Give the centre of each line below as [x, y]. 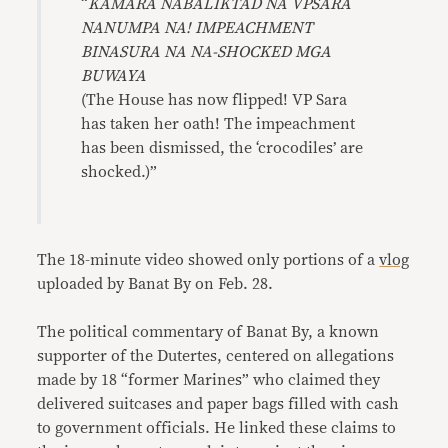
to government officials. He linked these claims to [217, 428]
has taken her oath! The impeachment [218, 124]
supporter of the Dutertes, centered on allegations [216, 356]
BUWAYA [114, 76]
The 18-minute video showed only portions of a [208, 260]
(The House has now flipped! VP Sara [214, 100]
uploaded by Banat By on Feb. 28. [155, 284]
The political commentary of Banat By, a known [208, 332]
